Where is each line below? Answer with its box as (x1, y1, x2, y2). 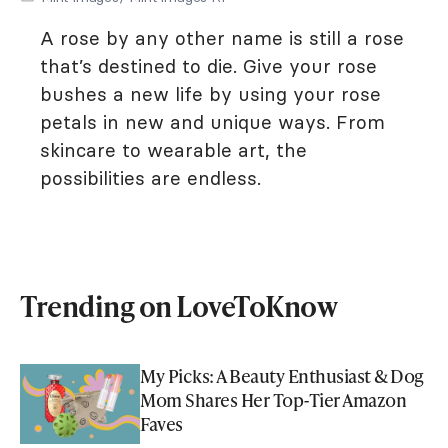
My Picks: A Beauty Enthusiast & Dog (140, 363, 424, 388)
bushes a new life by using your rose (40, 82, 381, 106)
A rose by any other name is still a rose (40, 26, 404, 50)
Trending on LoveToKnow (20, 286, 337, 325)
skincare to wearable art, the (40, 138, 307, 162)
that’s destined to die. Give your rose (40, 54, 377, 78)
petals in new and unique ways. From (40, 110, 385, 134)
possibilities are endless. (40, 166, 261, 190)
